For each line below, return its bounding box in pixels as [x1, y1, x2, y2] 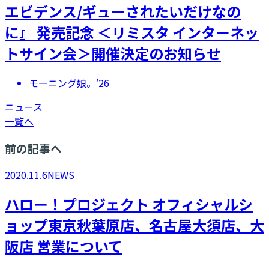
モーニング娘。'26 [29, 76, 109, 91]
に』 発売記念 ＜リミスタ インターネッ [5, 22, 259, 43]
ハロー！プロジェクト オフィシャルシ [5, 193, 253, 215]
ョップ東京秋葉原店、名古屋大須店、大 [5, 214, 264, 236]
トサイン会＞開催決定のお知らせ [5, 43, 221, 64]
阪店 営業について [5, 235, 122, 257]
